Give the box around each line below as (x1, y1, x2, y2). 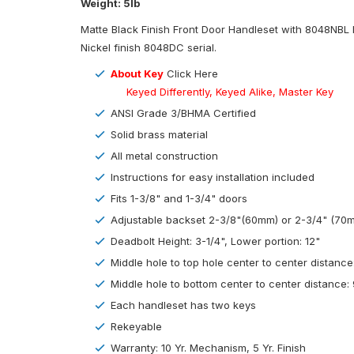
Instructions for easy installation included (111, 171, 314, 184)
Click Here (167, 67, 218, 81)
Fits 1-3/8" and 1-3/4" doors (111, 192, 247, 205)
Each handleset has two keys (111, 299, 256, 312)
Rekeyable (111, 320, 162, 333)
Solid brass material (111, 128, 208, 141)
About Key (111, 67, 164, 81)
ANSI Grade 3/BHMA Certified (111, 107, 256, 120)
